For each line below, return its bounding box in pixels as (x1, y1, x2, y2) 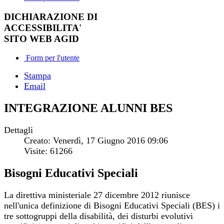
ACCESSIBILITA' (4, 22, 81, 33)
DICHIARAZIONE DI (4, 11, 97, 22)
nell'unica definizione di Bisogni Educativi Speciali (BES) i (4, 200, 220, 210)
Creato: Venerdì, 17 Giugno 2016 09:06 (24, 135, 168, 146)
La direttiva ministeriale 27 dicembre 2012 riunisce (4, 189, 190, 200)
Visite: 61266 (24, 146, 72, 156)
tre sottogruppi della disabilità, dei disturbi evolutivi (4, 210, 193, 221)
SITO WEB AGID (4, 33, 79, 44)
